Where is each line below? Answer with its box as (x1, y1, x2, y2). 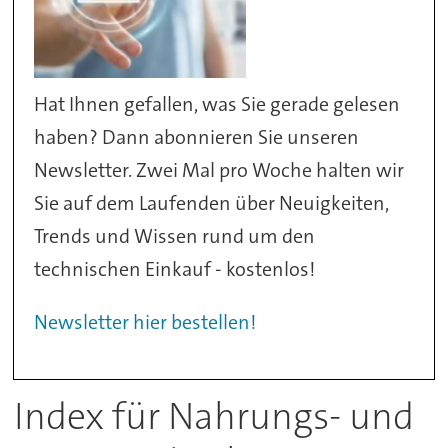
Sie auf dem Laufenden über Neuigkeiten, (34, 189, 390, 216)
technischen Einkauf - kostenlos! (34, 255, 316, 282)
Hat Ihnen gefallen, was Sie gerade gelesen (34, 90, 401, 117)
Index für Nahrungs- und (13, 391, 414, 441)
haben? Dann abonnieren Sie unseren (34, 123, 360, 150)
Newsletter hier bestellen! (34, 308, 257, 335)
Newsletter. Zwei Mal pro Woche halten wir (34, 156, 405, 183)
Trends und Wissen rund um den (34, 222, 316, 249)
